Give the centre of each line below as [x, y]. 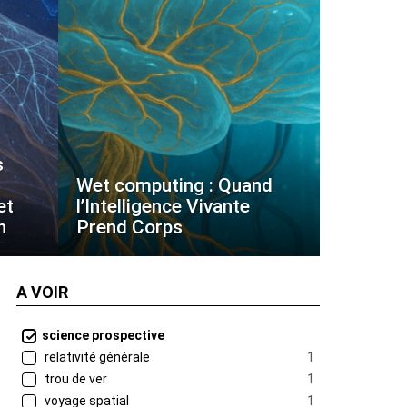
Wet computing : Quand [174, 185]
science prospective [103, 335]
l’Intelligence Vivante [163, 206]
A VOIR [42, 292]
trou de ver [74, 379]
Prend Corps [129, 227]
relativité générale [96, 357]
